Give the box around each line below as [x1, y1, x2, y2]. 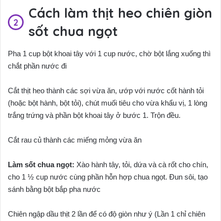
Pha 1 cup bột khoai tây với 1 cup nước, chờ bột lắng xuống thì [8, 49, 211, 58]
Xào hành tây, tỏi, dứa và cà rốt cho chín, [74, 160, 208, 169]
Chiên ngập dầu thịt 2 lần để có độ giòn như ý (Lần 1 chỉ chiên [8, 209, 205, 218]
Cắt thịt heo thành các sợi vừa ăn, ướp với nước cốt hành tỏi [8, 86, 204, 95]
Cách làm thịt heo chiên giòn [29, 4, 212, 22]
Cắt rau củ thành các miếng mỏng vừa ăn [8, 135, 142, 144]
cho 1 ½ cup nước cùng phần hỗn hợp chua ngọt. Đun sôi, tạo [8, 172, 208, 181]
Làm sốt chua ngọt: [8, 160, 74, 169]
